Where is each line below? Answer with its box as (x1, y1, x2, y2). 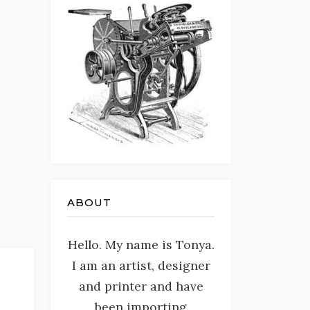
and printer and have (78, 278, 203, 295)
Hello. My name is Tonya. (67, 237, 215, 253)
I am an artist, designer (71, 257, 210, 274)
